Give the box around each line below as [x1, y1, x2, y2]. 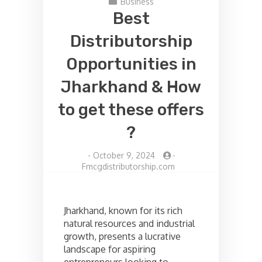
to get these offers [58, 99, 204, 119]
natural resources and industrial [64, 217, 195, 229]
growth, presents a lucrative [64, 230, 181, 242]
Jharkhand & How [61, 77, 201, 96]
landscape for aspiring [64, 243, 156, 255]
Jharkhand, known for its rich [64, 204, 182, 216]
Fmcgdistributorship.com [81, 161, 175, 171]
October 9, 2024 [93, 150, 155, 160]
